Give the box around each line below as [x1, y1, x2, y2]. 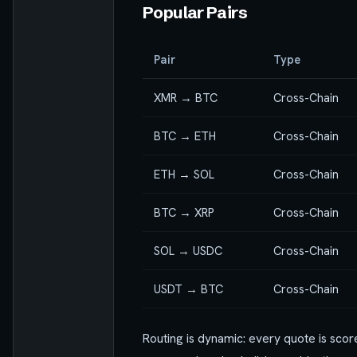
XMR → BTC [154, 90, 218, 106]
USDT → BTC [154, 281, 223, 297]
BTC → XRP [154, 205, 214, 221]
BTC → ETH [154, 128, 216, 144]
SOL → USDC [154, 243, 222, 259]
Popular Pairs [143, 2, 247, 23]
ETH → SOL [154, 167, 214, 182]
